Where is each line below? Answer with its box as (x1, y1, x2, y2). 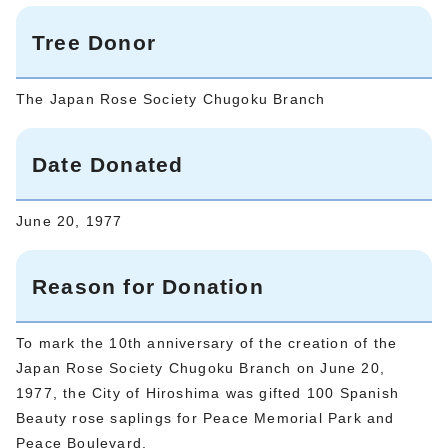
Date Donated (32, 152, 184, 176)
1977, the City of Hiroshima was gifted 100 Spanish (16, 384, 400, 401)
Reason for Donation (32, 274, 264, 298)
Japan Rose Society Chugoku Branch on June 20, (16, 359, 386, 376)
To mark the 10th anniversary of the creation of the (16, 334, 398, 351)
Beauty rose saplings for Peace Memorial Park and (16, 409, 395, 426)
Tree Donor (32, 30, 156, 54)
